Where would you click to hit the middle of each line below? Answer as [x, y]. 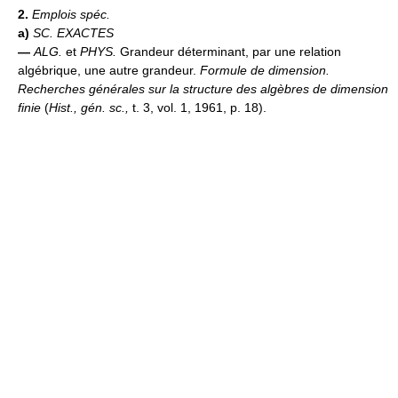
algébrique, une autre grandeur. [109, 71]
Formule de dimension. [265, 71]
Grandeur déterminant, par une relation [231, 52]
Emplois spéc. [71, 15]
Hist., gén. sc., [91, 108]
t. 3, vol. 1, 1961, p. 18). [199, 108]
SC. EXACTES [73, 33]
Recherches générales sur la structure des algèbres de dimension [203, 89]
